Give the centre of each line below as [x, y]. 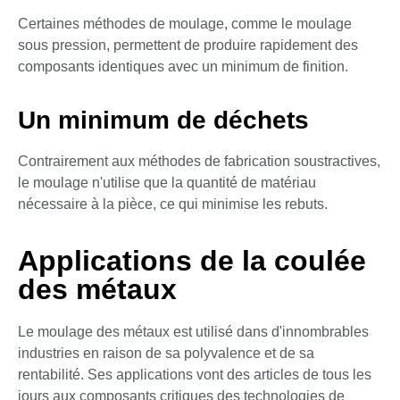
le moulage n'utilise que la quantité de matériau [167, 183]
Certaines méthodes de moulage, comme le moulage [185, 23]
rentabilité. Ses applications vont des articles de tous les [195, 374]
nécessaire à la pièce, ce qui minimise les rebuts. [173, 204]
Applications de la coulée [192, 260]
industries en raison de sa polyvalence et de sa [166, 353]
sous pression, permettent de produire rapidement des [188, 45]
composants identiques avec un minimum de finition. [183, 66]
